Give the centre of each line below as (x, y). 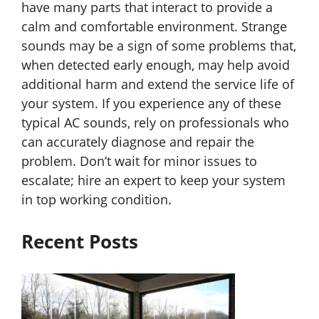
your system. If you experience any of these (151, 104)
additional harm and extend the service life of (158, 84)
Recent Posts (80, 242)
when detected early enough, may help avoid (156, 65)
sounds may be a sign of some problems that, (159, 46)
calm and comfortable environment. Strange (154, 27)
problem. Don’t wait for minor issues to (139, 161)
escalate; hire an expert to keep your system (153, 181)
